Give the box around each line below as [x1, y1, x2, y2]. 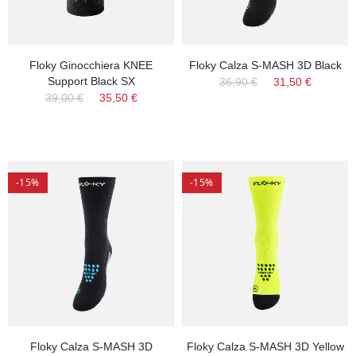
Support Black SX [47, 75, 135, 87]
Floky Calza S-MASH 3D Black [188, 59, 342, 72]
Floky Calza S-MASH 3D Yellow [186, 340, 344, 353]
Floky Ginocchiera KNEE [29, 59, 153, 72]
